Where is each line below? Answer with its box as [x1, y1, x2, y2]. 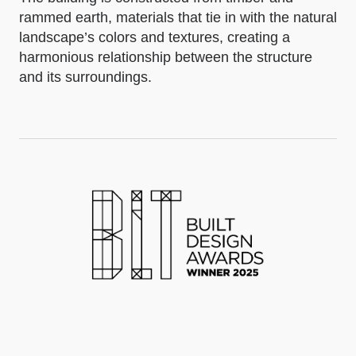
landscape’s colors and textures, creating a [19, 29, 290, 45]
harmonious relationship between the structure [19, 49, 312, 65]
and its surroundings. [19, 69, 152, 85]
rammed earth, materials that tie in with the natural [19, 10, 337, 25]
